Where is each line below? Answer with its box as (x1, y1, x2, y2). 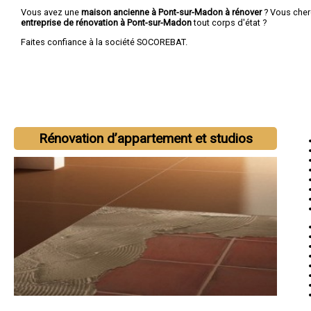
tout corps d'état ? (194, 17, 267, 28)
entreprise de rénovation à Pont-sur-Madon (21, 17, 194, 28)
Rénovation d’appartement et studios (38, 131, 253, 146)
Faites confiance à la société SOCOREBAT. (21, 36, 187, 47)
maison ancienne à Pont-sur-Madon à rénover (81, 6, 262, 17)
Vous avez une (21, 6, 81, 17)
